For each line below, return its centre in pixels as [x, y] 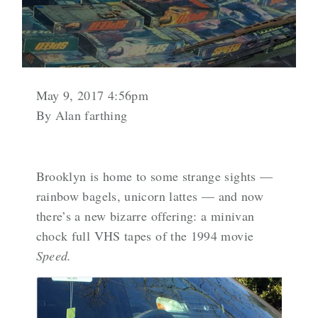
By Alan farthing [82, 115]
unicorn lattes [161, 196]
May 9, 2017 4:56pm [92, 95]
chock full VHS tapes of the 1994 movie [145, 235]
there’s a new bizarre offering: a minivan [145, 215]
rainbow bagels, [80, 196]
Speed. [54, 255]
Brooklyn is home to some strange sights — [154, 176]
